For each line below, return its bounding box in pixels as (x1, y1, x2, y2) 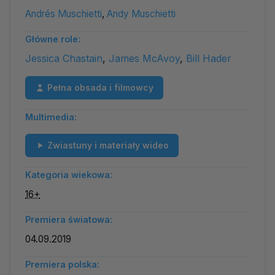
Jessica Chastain (25, 52, 103, 65)
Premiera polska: (25, 259, 99, 270)
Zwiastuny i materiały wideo (47, 140, 169, 151)
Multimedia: (25, 112, 77, 123)
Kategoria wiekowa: (25, 169, 112, 180)
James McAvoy (109, 52, 180, 65)
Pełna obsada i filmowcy (47, 82, 153, 93)
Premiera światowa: (25, 214, 112, 225)
